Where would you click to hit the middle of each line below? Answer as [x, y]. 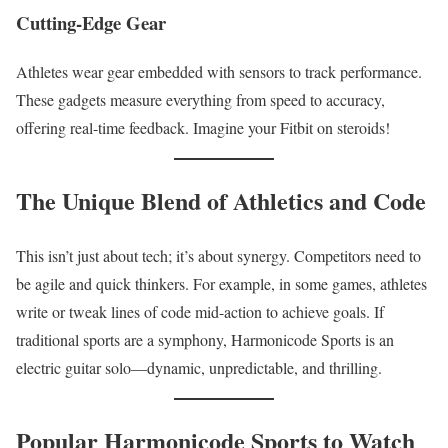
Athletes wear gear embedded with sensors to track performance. [219, 71]
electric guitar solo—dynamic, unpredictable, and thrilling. [199, 367]
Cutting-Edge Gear [91, 23]
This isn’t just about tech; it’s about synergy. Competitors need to [218, 255]
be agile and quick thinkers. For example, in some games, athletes [221, 283]
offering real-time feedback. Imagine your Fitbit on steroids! [203, 127]
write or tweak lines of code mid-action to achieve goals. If [200, 311]
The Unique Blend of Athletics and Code [221, 200]
